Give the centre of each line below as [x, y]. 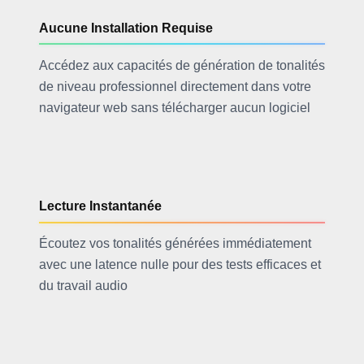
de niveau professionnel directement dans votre [175, 87]
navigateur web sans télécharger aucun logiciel [174, 108]
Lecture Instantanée [100, 206]
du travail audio [83, 286]
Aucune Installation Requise [126, 28]
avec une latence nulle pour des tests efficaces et [180, 265]
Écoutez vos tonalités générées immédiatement [175, 244]
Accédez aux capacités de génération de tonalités [182, 66]
